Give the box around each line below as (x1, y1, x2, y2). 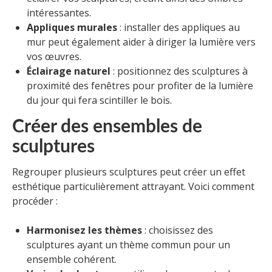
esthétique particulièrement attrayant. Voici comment (12, 180, 254, 194)
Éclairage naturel (27, 64, 110, 78)
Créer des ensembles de (12, 118, 202, 137)
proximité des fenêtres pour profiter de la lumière (27, 79, 253, 93)
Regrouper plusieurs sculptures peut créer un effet (12, 165, 245, 179)
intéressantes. (27, 6, 91, 20)
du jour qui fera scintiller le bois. (27, 93, 172, 107)
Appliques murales (27, 21, 117, 35)
